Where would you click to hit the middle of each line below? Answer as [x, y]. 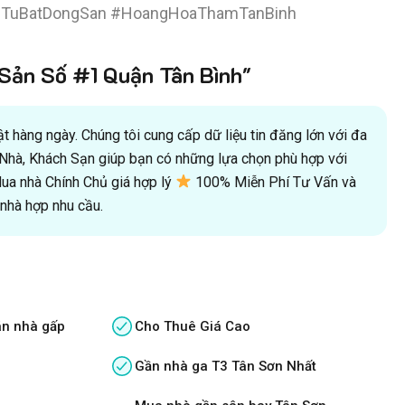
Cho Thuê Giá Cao [193, 326]
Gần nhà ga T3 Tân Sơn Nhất [226, 366]
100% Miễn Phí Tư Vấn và [274, 182]
